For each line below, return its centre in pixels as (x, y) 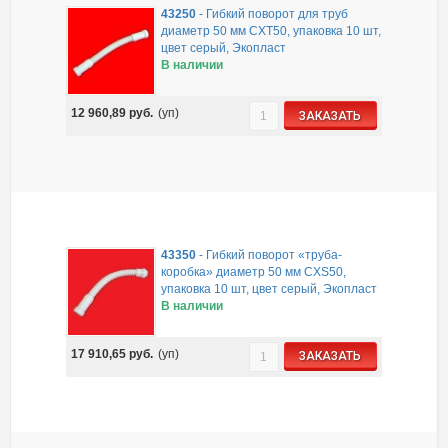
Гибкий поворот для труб (277, 14)
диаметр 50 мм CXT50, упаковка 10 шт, (271, 31)
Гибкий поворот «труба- (274, 254)
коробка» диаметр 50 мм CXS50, (254, 271)
